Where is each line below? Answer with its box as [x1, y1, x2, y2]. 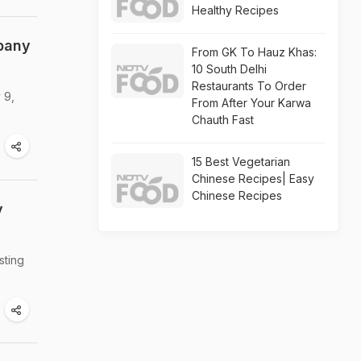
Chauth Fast [192, 113, 254, 127]
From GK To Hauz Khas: [192, 45, 317, 59]
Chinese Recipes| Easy [192, 172, 314, 185]
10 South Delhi [192, 62, 267, 76]
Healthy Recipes [192, 3, 279, 17]
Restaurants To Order [192, 79, 306, 93]
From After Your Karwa [192, 96, 311, 110]
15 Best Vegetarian [192, 155, 290, 168]
